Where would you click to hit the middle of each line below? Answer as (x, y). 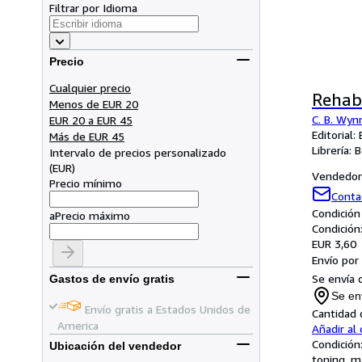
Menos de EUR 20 (94, 103)
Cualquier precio (90, 87)
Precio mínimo (86, 183)
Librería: (333, 150)
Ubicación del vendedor (115, 346)
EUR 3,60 (334, 244)
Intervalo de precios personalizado (138, 152)
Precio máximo (93, 215)
